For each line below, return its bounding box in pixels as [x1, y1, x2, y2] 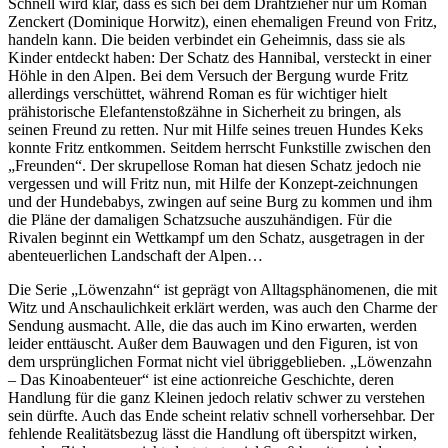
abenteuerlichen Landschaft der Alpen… [8, 246, 263, 264]
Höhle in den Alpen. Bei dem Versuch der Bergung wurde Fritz [8, 66, 408, 84]
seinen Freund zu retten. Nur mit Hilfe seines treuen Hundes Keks [8, 120, 423, 138]
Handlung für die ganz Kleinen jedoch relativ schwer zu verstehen [8, 388, 425, 406]
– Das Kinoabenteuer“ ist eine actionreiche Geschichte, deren [8, 370, 394, 388]
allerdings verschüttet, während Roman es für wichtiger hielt [8, 84, 387, 102]
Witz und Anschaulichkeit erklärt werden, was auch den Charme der [8, 298, 437, 316]
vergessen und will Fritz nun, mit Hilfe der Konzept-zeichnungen [8, 174, 418, 192]
